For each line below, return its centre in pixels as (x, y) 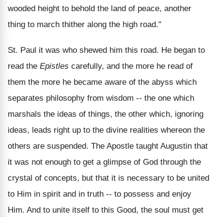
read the (24, 66)
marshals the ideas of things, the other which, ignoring (106, 114)
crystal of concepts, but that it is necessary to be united (108, 178)
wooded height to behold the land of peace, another (100, 8)
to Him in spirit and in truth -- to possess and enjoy (100, 194)
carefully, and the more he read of (131, 66)
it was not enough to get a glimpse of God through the (104, 162)
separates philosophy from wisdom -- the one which (101, 98)
